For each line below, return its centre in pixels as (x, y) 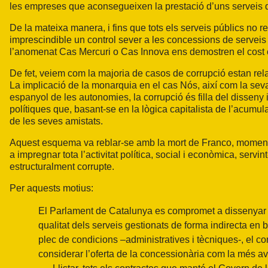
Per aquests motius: (51, 188)
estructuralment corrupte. (62, 166)
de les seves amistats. (56, 121)
